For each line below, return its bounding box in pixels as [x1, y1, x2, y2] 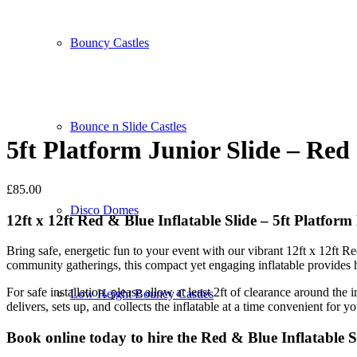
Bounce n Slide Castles [70, 120, 186, 133]
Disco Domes [70, 203, 139, 217]
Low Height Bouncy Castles [70, 287, 214, 300]
